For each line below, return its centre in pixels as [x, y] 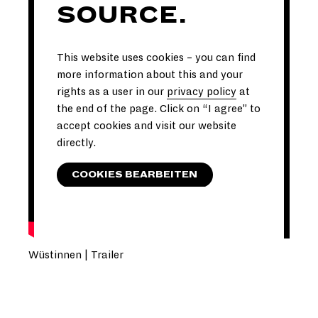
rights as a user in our [112, 92]
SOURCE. [122, 15]
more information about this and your [150, 75]
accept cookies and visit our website [147, 126]
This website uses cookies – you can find [156, 58]
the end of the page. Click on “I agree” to [159, 109]
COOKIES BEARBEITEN [135, 174]
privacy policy [202, 92]
